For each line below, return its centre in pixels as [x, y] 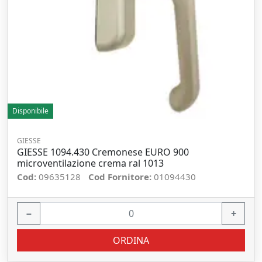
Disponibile [30, 111]
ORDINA [131, 240]
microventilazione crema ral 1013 [90, 163]
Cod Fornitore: [121, 177]
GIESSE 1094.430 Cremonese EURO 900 [103, 152]
